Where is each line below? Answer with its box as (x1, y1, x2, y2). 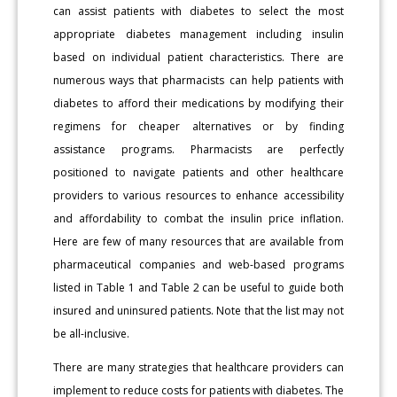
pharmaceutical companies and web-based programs (53, 256, 344, 272)
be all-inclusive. (53, 325, 130, 341)
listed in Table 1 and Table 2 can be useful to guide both (53, 279, 344, 295)
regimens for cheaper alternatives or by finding (53, 118, 344, 134)
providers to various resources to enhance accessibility (53, 187, 344, 203)
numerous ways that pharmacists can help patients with (53, 72, 344, 88)
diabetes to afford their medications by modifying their (53, 95, 344, 111)
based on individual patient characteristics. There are (53, 49, 344, 65)
